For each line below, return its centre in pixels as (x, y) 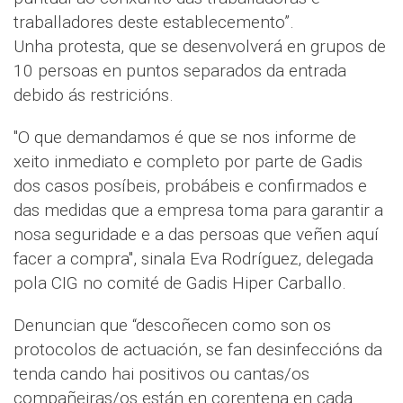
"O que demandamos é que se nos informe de (185, 137)
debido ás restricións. (94, 94)
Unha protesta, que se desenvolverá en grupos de (200, 46)
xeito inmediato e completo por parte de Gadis (188, 161)
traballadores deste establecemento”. (154, 22)
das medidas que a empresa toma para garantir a (198, 210)
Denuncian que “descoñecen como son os (172, 325)
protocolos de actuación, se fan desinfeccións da (198, 349)
